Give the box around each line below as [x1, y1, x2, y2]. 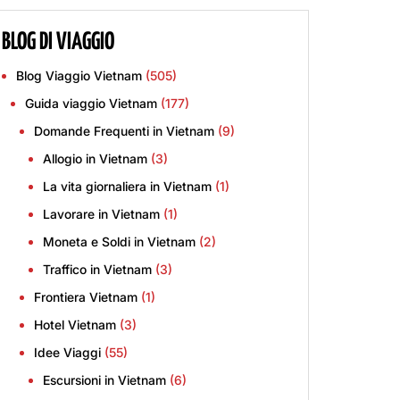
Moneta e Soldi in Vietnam [43, 234, 196, 249]
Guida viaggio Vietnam [25, 96, 157, 111]
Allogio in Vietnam [43, 151, 147, 166]
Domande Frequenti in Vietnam [34, 123, 214, 138]
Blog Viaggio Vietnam [16, 68, 142, 83]
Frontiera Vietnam [34, 289, 137, 304]
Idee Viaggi [34, 345, 101, 360]
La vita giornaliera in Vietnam [43, 179, 212, 194]
